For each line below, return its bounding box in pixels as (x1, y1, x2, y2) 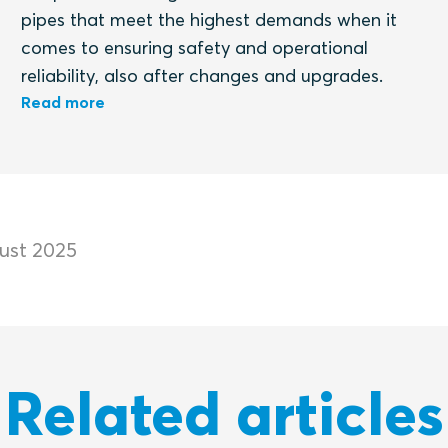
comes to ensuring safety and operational (21, 35, 369, 59)
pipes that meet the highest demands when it (21, 7, 398, 31)
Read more (21, 91, 106, 112)
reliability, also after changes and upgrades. (21, 63, 384, 87)
